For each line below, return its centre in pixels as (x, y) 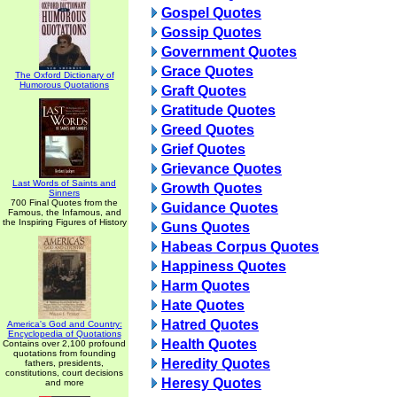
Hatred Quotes (210, 325)
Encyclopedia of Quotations (64, 334)
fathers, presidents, (64, 363)
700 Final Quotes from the (64, 202)
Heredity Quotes (216, 364)
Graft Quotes (204, 91)
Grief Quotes (203, 149)
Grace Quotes (207, 71)
